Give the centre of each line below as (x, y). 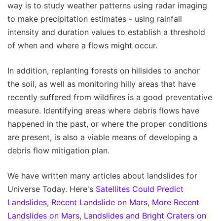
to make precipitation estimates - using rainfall (95, 19)
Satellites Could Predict (140, 189)
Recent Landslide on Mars (99, 203)
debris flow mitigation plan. (58, 151)
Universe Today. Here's (52, 189)
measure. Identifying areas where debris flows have (103, 111)
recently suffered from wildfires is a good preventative (110, 97)
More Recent (176, 203)
